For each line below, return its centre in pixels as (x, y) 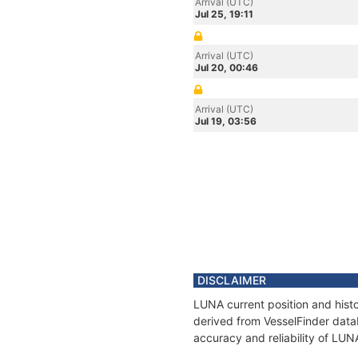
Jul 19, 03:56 (226, 121)
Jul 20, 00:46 (227, 68)
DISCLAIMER (232, 280)
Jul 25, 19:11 (224, 14)
